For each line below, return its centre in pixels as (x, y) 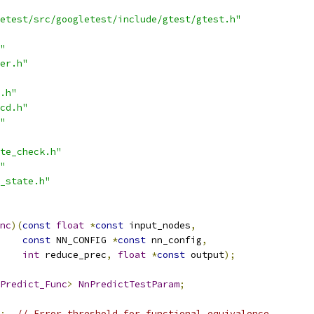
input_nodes (157, 225)
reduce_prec (73, 255)
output (205, 255)
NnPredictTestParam (129, 284)
